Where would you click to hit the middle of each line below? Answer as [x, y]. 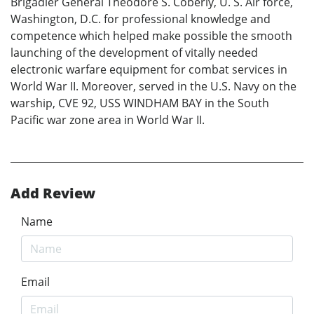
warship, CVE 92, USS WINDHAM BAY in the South [140, 103]
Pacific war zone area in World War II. [108, 120]
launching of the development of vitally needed [134, 52]
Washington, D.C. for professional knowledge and [141, 19]
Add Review [53, 193]
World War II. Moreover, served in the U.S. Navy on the [153, 86]
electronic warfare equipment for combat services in [149, 69]
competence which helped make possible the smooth [151, 35]
